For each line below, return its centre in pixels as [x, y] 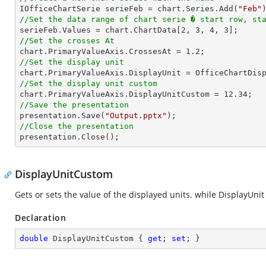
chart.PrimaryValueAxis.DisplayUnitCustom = [122, 94]
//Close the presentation [77, 126]
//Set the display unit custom [88, 83]
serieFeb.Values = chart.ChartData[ [100, 30]
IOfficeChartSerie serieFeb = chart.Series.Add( [129, 9]
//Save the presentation [74, 105]
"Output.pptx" [136, 115]
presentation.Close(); [69, 137]
